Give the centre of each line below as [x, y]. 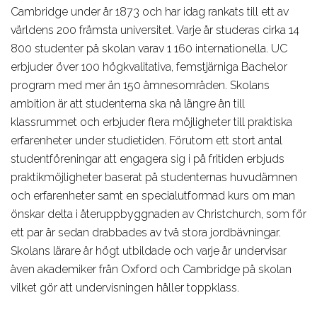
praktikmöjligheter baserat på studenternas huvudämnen [154, 178]
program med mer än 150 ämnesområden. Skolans [140, 86]
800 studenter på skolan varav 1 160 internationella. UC [149, 49]
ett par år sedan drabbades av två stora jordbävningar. [146, 233]
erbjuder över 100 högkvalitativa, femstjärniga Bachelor [149, 67]
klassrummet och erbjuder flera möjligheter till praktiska [151, 122]
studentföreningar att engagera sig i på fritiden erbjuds [148, 159]
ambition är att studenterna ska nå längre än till [128, 104]
